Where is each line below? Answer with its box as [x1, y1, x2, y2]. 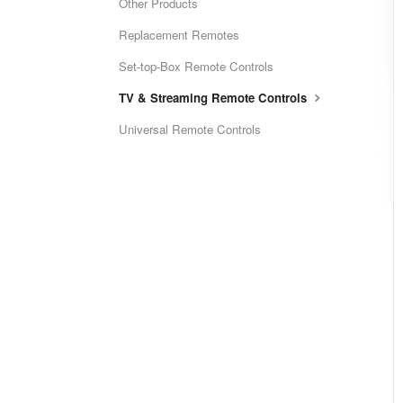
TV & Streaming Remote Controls [119, 89, 310, 106]
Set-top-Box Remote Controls [119, 58, 273, 75]
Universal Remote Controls [119, 121, 261, 138]
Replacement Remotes [119, 26, 239, 43]
